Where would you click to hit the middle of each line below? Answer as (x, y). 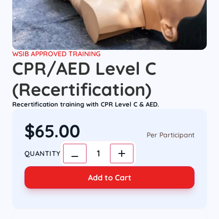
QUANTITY (43, 153)
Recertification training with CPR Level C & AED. (86, 104)
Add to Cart (109, 177)
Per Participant (171, 135)
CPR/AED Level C (84, 68)
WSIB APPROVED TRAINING (56, 54)
